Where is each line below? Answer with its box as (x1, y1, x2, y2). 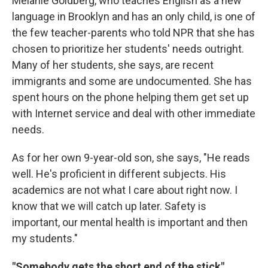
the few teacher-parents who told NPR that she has (12, 26, 255, 39)
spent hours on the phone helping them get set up (12, 91, 249, 103)
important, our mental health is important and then (12, 216, 248, 229)
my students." (12, 232, 78, 245)
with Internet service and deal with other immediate (12, 107, 255, 120)
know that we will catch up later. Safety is (12, 200, 206, 212)
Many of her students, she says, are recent (12, 59, 214, 71)
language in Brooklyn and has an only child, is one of (12, 10, 255, 23)
